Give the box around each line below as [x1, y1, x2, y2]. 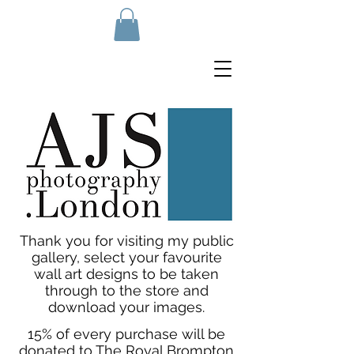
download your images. [48, 298, 205, 315]
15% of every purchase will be [28, 325, 225, 342]
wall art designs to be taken [34, 265, 219, 282]
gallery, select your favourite [31, 248, 222, 265]
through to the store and [44, 281, 209, 299]
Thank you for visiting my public [19, 232, 234, 249]
